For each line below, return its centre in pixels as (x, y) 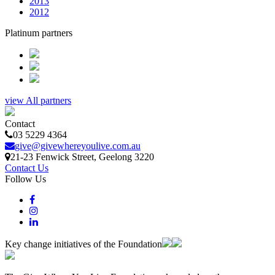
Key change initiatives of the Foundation (83, 244)
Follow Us (25, 179)
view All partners (38, 100)
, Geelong (114, 157)
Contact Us (27, 168)
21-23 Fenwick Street (52, 157)
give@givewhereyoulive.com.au (78, 145)
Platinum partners (39, 33)
